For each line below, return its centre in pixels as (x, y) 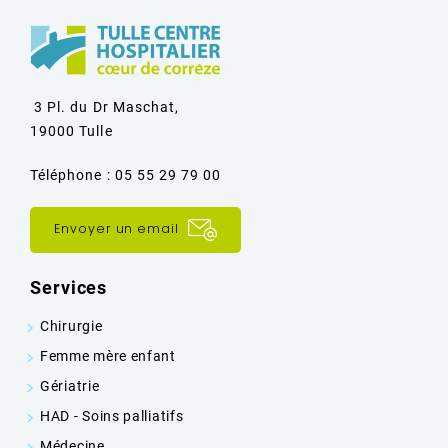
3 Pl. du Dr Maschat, (105, 107)
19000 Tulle (71, 131)
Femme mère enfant (108, 356)
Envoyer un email (118, 229)
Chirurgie (71, 326)
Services (69, 288)
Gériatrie (70, 386)
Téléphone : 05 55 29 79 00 (126, 175)
